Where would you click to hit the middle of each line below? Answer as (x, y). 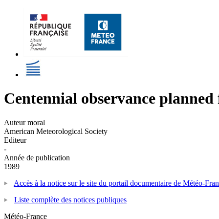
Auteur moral (24, 122)
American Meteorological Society (56, 131)
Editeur (15, 140)
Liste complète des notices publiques (70, 199)
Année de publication (37, 157)
